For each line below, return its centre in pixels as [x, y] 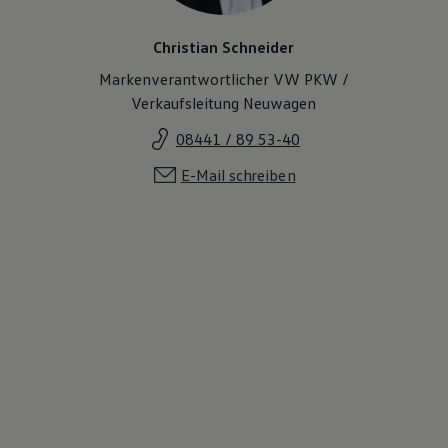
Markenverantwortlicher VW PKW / [224, 78]
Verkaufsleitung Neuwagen [224, 102]
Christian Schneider [224, 46]
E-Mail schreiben [238, 174]
